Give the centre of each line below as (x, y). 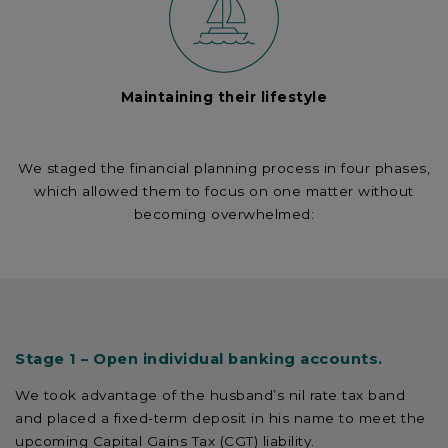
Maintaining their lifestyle (224, 97)
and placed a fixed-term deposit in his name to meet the (220, 417)
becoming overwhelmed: (224, 213)
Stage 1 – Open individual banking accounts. (199, 359)
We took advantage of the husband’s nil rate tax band (210, 394)
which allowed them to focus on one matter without (224, 190)
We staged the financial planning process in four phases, (224, 167)
